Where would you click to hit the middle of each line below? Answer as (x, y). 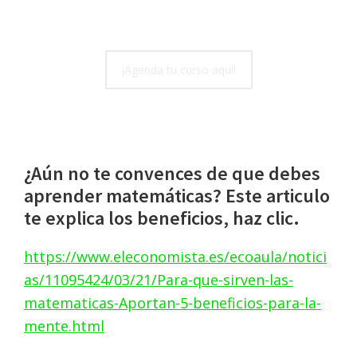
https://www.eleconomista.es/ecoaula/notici (175, 257)
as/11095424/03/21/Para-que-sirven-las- (159, 280)
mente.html (64, 326)
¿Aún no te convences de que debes (172, 174)
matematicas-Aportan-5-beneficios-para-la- (173, 303)
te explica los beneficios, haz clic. (162, 218)
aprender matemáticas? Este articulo (177, 196)
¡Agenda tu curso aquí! (178, 69)
